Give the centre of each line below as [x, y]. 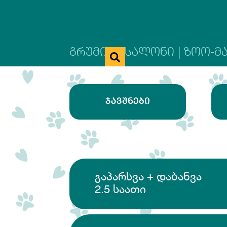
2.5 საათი [120, 190]
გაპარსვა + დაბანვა [148, 177]
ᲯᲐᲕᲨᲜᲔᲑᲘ [128, 101]
